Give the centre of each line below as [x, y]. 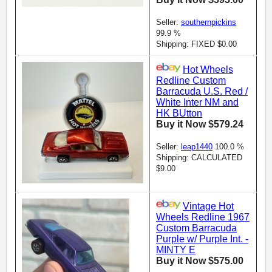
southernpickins [209, 22]
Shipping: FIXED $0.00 [196, 44]
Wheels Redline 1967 [203, 217]
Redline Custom [191, 81]
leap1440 [197, 147]
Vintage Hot [208, 206]
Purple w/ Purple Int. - [202, 239]
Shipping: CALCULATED [199, 158]
